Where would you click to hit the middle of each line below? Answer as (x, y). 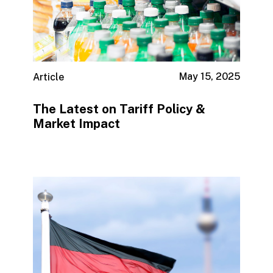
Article (48, 77)
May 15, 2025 (210, 77)
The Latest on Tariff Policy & (119, 109)
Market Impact (76, 123)
